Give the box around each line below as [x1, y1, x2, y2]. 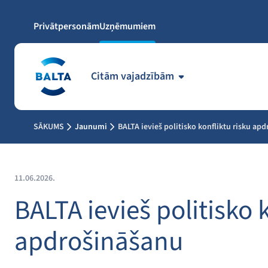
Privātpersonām [33, 20, 99, 33]
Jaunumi [75, 121, 107, 133]
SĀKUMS [33, 121, 64, 133]
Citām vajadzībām [91, 69, 174, 84]
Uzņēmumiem [99, 20, 156, 33]
